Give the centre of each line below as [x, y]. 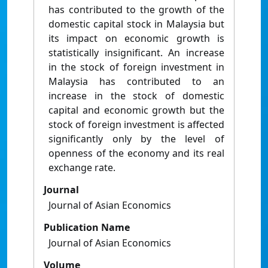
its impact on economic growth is [136, 39]
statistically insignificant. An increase [136, 53]
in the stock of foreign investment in [136, 67]
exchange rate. [82, 168]
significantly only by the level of [136, 139]
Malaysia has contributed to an [136, 82]
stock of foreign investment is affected [136, 125]
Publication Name [87, 228]
